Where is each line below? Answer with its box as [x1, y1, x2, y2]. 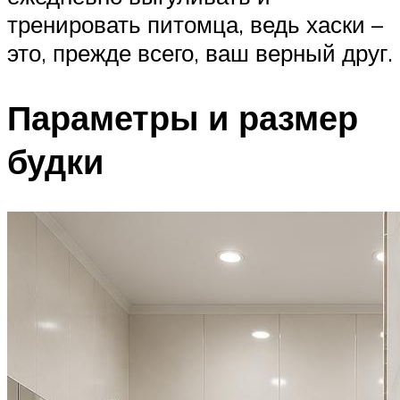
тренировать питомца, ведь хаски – [7, 10, 383, 39]
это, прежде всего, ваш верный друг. [7, 38, 393, 68]
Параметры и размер [7, 96, 358, 140]
